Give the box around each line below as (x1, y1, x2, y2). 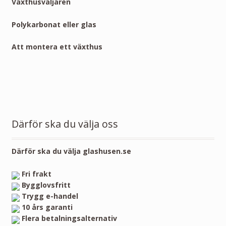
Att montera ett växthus (11, 42, 102, 52)
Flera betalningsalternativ (21, 213, 117, 223)
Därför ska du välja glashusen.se (11, 146, 131, 156)
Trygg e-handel (21, 191, 78, 201)
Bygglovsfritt (21, 180, 71, 190)
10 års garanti (21, 202, 73, 212)
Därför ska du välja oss (11, 117, 118, 131)
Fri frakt (21, 168, 51, 179)
